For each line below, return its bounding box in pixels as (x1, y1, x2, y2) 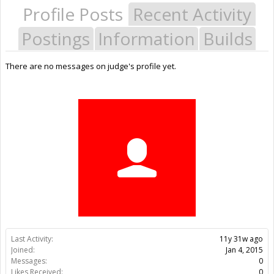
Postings (21, 26, 91, 50)
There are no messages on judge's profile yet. (6, 60, 176, 72)
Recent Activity (133, 2, 251, 26)
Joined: (11, 244, 35, 255)
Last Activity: (11, 233, 53, 244)
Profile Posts (23, 2, 123, 26)
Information (98, 26, 195, 50)
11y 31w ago (220, 233, 263, 244)
